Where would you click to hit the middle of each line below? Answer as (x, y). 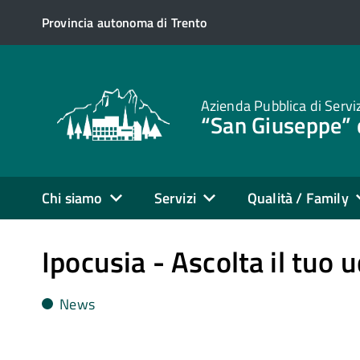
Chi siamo (72, 198)
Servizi (175, 198)
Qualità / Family (298, 198)
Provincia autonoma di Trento (125, 22)
